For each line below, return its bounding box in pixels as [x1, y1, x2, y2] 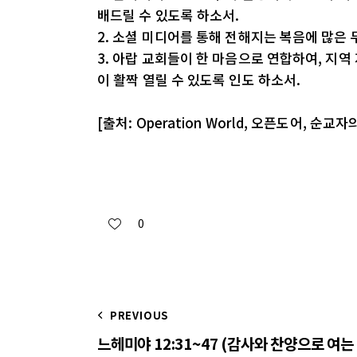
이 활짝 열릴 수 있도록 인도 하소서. [97, 69, 301, 90]
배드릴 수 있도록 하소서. [97, 5, 240, 25]
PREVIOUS [109, 307, 169, 323]
